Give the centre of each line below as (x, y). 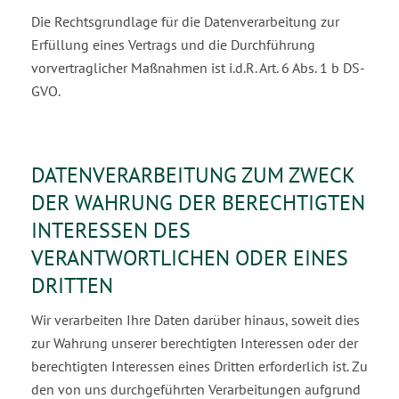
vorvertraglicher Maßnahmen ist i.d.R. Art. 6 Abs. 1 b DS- (198, 68)
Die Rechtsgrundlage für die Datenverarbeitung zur (185, 21)
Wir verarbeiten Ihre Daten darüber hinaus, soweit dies (195, 320)
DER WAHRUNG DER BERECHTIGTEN (198, 203)
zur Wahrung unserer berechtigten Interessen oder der (195, 343)
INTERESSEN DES (111, 230)
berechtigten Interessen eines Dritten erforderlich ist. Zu (199, 366)
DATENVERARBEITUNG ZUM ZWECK (193, 175)
